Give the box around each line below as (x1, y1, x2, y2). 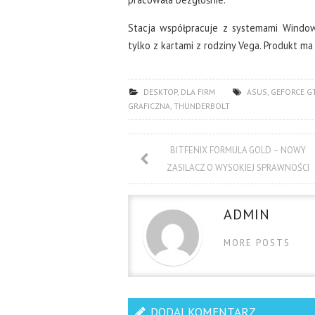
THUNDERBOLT (174, 100, 230, 111)
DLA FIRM (180, 86, 215, 97)
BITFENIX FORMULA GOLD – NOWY (170, 143, 307, 156)
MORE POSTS (224, 236, 290, 249)
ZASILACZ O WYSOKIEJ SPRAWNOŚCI (167, 161, 310, 174)
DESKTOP (143, 86, 177, 97)
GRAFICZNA (128, 100, 170, 111)
